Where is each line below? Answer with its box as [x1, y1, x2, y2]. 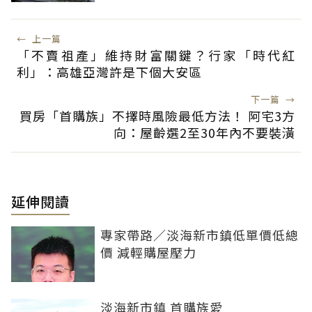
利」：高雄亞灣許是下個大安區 [17, 63, 202, 81]
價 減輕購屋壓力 [100, 243, 196, 262]
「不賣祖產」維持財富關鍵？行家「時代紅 [17, 46, 295, 65]
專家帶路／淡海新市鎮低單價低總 [100, 226, 299, 244]
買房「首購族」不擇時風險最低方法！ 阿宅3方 [19, 107, 295, 125]
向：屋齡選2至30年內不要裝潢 [114, 123, 295, 142]
